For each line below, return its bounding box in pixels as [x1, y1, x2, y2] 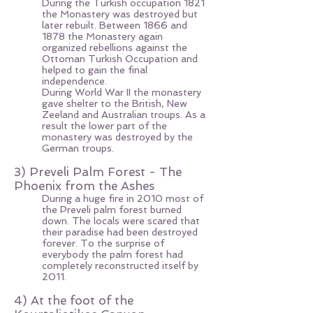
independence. [42, 75, 110, 87]
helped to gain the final [42, 64, 147, 75]
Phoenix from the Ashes [14, 179, 154, 193]
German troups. [42, 143, 117, 154]
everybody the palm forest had [42, 249, 183, 260]
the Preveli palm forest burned [42, 204, 182, 215]
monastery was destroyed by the [42, 131, 193, 143]
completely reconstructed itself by [42, 260, 198, 271]
